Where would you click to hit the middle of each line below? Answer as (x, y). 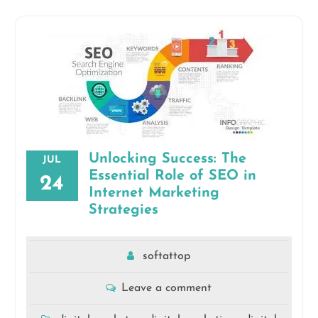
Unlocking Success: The (167, 159)
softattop (167, 256)
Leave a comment (167, 288)
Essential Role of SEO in (172, 176)
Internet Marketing (154, 193)
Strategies (123, 210)
